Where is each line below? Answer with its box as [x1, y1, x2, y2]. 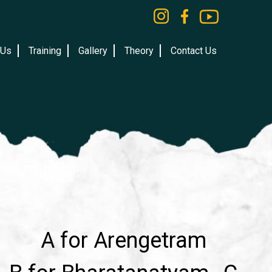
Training [28, 45, 61, 57]
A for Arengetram [40, 227, 206, 253]
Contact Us [170, 45, 217, 57]
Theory [124, 45, 154, 57]
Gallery [78, 45, 107, 57]
